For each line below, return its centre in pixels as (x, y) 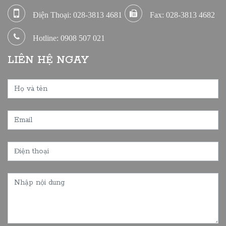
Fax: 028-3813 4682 (182, 14)
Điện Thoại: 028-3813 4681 (77, 14)
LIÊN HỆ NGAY (48, 60)
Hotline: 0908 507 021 (69, 38)
